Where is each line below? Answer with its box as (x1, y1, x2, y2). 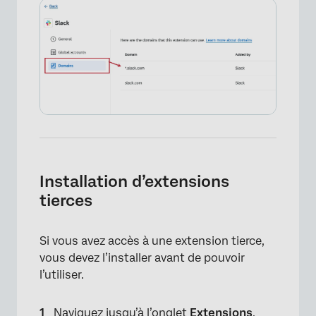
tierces (39, 190, 92, 209)
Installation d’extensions (39, 171, 229, 190)
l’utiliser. (39, 267, 84, 281)
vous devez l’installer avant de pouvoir (39, 250, 245, 265)
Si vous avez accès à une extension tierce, (39, 233, 265, 248)
